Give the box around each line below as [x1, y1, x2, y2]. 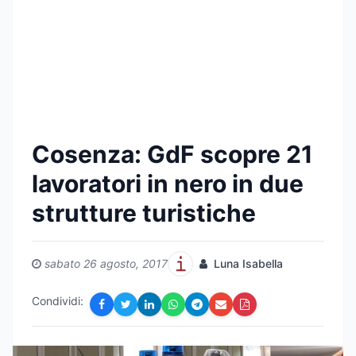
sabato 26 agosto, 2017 [44, 257, 168, 270]
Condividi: [32, 294, 83, 308]
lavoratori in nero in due [32, 169, 304, 198]
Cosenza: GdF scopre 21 [32, 140, 313, 168]
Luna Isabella [211, 257, 283, 270]
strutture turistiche [32, 199, 256, 227]
